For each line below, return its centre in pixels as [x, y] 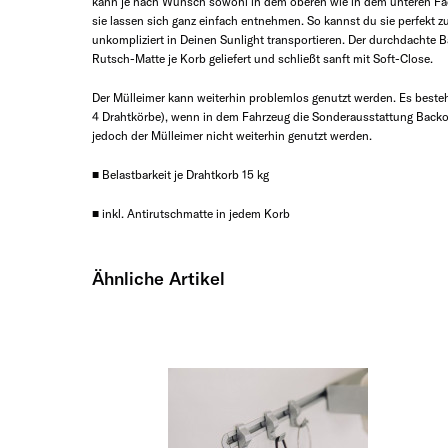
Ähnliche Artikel [158, 278]
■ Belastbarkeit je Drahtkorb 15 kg [180, 174]
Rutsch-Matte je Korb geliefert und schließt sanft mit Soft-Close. [262, 58]
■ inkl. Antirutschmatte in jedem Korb [191, 213]
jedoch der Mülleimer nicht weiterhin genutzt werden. [232, 135]
